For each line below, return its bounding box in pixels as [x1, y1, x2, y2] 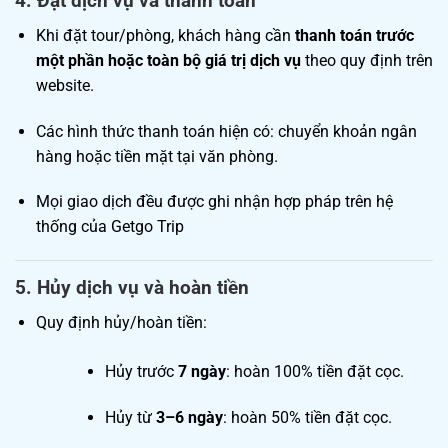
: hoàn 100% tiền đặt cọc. [225, 361, 404, 381]
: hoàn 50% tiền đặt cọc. [222, 407, 392, 427]
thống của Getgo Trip [35, 217, 184, 237]
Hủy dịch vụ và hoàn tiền [37, 276, 249, 300]
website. [35, 75, 94, 95]
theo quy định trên [300, 50, 433, 70]
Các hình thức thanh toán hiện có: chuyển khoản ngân [35, 121, 417, 141]
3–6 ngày [155, 407, 223, 427]
